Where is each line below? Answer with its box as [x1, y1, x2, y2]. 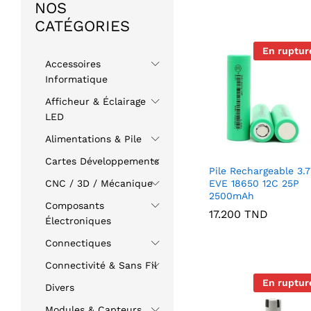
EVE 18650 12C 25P [208, 178, 299, 190]
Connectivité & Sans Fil [45, 260, 157, 271]
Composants [45, 200, 104, 212]
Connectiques [45, 237, 111, 249]
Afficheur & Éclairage [45, 96, 146, 108]
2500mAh [208, 190, 254, 202]
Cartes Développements [45, 155, 159, 167]
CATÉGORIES [35, 17, 130, 35]
